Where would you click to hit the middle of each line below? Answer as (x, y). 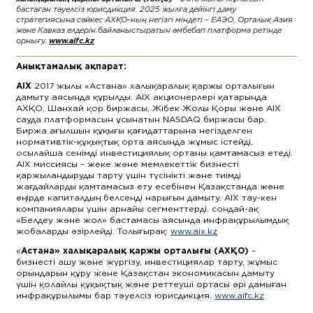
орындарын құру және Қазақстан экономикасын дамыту (146, 272)
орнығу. (33, 40)
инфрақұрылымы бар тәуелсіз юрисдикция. (116, 295)
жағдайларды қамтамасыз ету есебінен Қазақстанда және (151, 186)
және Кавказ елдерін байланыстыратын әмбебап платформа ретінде (149, 30)
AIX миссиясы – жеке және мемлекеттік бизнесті (128, 163)
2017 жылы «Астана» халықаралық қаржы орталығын (153, 85)
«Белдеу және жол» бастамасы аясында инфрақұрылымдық (153, 219)
